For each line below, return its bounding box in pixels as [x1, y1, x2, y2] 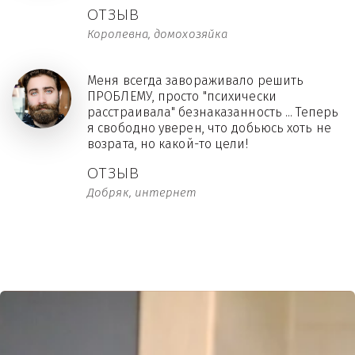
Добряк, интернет [87, 185, 197, 200]
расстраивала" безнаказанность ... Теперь [87, 105, 338, 120]
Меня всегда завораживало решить [87, 73, 304, 88]
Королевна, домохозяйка [87, 27, 228, 41]
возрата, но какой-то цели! [87, 136, 248, 151]
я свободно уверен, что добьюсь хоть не [87, 120, 331, 136]
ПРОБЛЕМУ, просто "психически [87, 89, 277, 104]
